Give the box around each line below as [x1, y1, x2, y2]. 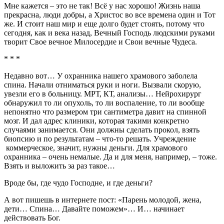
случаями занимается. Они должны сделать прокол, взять [4, 125, 199, 134]
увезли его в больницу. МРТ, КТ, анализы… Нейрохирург [4, 89, 201, 98]
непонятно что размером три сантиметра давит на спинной [4, 107, 206, 116]
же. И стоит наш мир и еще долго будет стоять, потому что [4, 19, 204, 28]
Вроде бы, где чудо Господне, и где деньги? [4, 178, 154, 187]
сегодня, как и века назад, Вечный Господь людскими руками [4, 28, 215, 37]
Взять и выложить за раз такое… [4, 161, 115, 170]
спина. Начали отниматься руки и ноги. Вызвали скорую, [4, 80, 201, 89]
